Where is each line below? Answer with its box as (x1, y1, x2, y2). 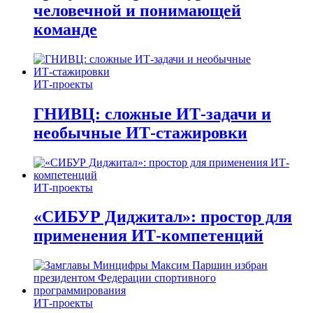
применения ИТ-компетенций (34, 226, 263, 245)
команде (34, 20, 97, 38)
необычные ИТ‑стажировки (34, 123, 247, 142)
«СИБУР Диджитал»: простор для (34, 208, 292, 226)
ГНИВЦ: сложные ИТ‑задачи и (34, 104, 271, 123)
